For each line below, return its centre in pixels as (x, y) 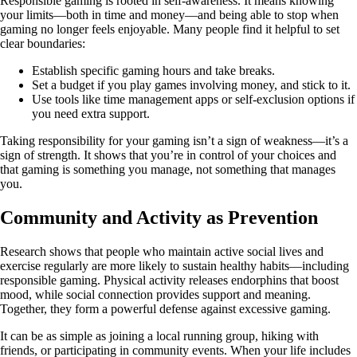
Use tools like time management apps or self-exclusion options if (193, 100)
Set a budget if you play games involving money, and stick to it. (191, 85)
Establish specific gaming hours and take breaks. (153, 71)
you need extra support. (91, 114)
